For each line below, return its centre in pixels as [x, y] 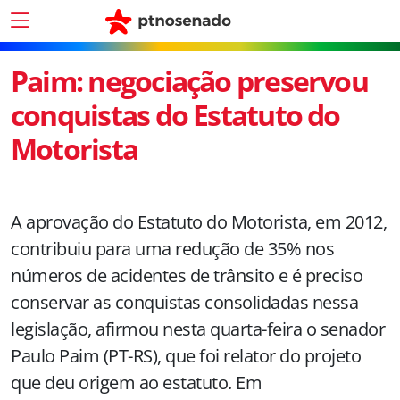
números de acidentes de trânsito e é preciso [187, 275]
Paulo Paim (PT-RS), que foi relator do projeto [186, 356]
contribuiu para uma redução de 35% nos [172, 249]
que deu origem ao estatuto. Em [136, 383]
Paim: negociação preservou [189, 81]
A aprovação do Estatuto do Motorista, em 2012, [199, 222]
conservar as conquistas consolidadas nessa [184, 302]
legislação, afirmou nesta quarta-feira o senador [198, 329]
